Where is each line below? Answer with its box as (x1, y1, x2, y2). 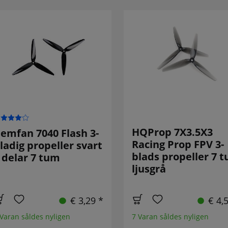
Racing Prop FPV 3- (131, 137, 224, 152)
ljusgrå (131, 162, 166, 176)
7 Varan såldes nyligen (131, 212, 209, 222)
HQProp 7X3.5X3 (131, 125, 213, 139)
